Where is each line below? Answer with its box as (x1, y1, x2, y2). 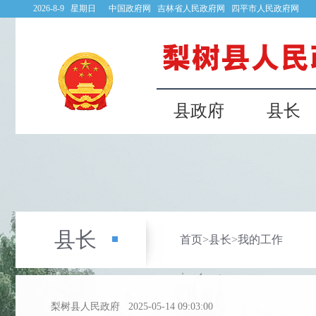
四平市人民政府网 (231, 4, 299, 13)
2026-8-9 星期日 (33, 4, 109, 13)
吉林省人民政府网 (157, 4, 225, 13)
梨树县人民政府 (51, 301, 120, 312)
